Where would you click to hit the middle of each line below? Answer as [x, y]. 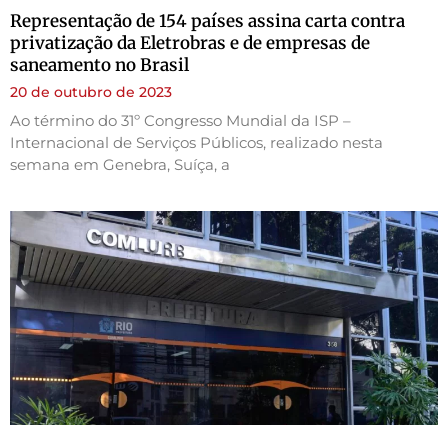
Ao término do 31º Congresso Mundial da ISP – [180, 120]
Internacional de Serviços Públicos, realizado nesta [196, 142]
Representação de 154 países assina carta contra [207, 20]
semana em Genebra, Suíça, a [120, 164]
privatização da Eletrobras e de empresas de [190, 42]
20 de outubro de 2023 [91, 91]
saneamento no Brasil [99, 64]
